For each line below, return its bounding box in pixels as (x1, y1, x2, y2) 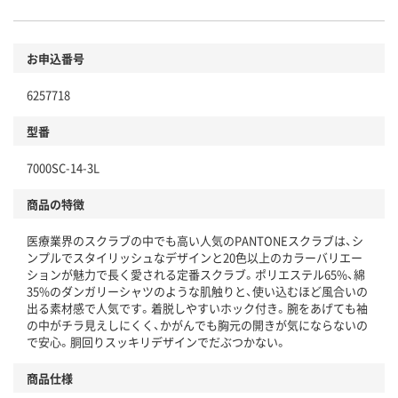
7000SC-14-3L (27, 159, 99, 177)
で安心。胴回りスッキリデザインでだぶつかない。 (27, 333, 287, 351)
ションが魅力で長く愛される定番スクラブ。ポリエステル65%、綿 (27, 266, 365, 283)
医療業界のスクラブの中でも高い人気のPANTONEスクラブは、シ (27, 232, 363, 250)
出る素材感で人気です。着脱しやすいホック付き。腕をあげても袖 (27, 299, 368, 317)
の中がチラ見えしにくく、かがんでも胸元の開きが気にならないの (27, 316, 368, 334)
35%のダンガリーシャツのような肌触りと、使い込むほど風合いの (27, 283, 368, 300)
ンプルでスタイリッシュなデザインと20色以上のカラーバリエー (27, 249, 362, 267)
